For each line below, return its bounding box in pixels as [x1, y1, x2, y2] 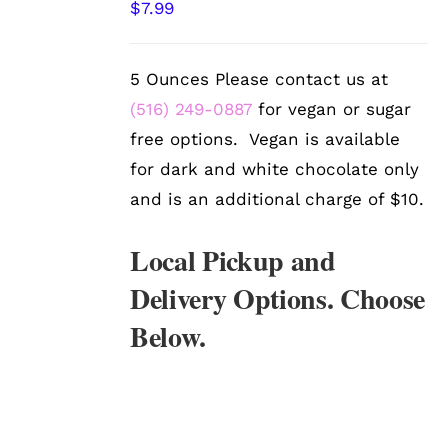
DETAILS [34, 44, 95, 60]
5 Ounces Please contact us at [130, 69, 389, 90]
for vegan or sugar [252, 99, 412, 120]
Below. [130, 316, 207, 358]
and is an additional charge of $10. [130, 189, 425, 210]
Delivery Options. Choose [130, 278, 426, 320]
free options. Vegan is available [130, 129, 401, 150]
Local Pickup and [130, 240, 336, 282]
